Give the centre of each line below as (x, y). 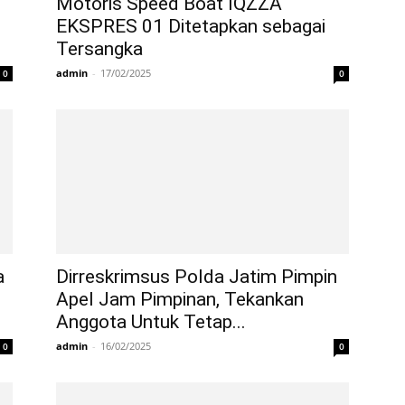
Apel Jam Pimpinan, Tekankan (180, 299)
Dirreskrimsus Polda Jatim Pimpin (197, 277)
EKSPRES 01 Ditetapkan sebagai (191, 26)
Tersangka (99, 49)
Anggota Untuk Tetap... (151, 322)
